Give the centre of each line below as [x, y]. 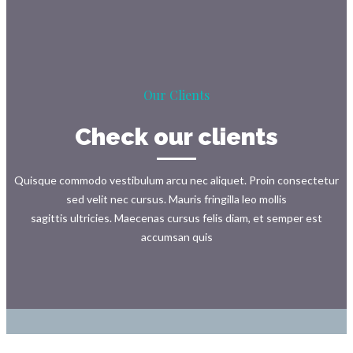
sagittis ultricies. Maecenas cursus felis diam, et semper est [176, 217]
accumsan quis [176, 236]
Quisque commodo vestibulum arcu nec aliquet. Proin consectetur [176, 180]
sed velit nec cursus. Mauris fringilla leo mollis [176, 199]
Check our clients [176, 136]
